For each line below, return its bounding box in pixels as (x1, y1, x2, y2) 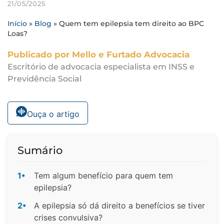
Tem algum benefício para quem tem (34, 170, 173, 180)
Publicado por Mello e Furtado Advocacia (7, 49, 189, 59)
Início (7, 19, 27, 27)
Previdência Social (7, 74, 81, 83)
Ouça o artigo (27, 108, 79, 119)
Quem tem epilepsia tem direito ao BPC (59, 19, 204, 27)
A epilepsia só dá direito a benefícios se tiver (34, 200, 205, 210)
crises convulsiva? (34, 212, 102, 222)
